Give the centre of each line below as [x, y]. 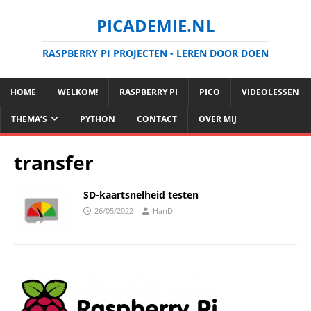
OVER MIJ [218, 119]
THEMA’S [29, 119]
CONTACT [157, 119]
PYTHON [98, 119]
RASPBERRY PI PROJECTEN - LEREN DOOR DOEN [155, 53]
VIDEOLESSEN [270, 92]
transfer [54, 162]
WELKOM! [78, 92]
